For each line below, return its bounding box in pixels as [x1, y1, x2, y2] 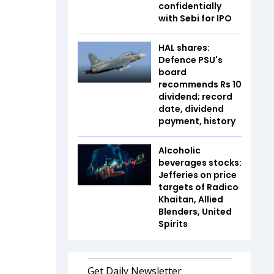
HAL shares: [158, 41, 210, 54]
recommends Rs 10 [158, 78, 242, 91]
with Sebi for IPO [158, 12, 232, 24]
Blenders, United [158, 205, 232, 218]
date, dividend [158, 102, 224, 115]
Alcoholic [158, 144, 201, 157]
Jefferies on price [158, 168, 237, 181]
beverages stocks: [158, 156, 242, 169]
